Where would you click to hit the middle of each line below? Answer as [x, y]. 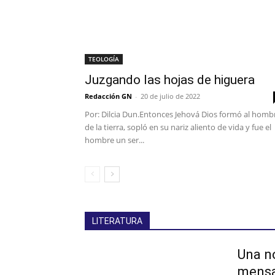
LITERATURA [117, 221]
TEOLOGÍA [104, 59]
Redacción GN [108, 96]
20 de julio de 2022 [170, 96]
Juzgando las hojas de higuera [170, 80]
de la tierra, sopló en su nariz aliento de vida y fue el [178, 127]
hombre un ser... [114, 140]
